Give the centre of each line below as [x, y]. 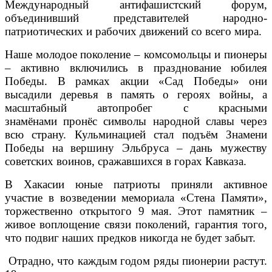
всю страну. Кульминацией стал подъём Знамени [136, 134]
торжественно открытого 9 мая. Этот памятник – [136, 211]
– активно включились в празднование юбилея [136, 67]
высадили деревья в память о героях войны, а [136, 94]
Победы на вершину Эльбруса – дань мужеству [136, 148]
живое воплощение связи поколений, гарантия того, [136, 224]
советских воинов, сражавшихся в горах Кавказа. [126, 161]
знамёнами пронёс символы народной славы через [136, 121]
